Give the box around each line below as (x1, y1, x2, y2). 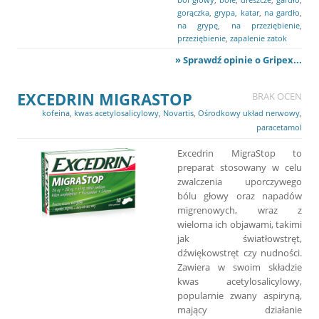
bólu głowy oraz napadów (177, 189, 302, 202)
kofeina (42, 107, 70, 118)
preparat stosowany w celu (177, 160, 302, 174)
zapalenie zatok (230, 32, 287, 43)
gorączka (177, 6, 209, 18)
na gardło (263, 6, 300, 18)
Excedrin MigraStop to (177, 146, 302, 159)
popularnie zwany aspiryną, (177, 288, 302, 302)
